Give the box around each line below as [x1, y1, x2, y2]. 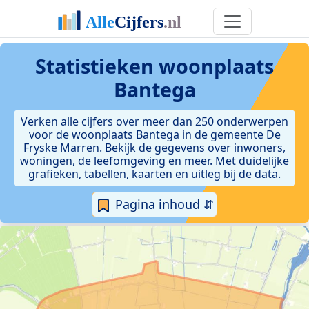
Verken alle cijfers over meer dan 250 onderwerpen [21, 114, 288, 129]
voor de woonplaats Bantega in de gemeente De [28, 127, 281, 142]
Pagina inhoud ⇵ [112, 196, 214, 212]
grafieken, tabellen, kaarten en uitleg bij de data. [28, 166, 281, 181]
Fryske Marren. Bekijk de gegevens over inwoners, [23, 140, 286, 155]
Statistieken [35, 52, 159, 79]
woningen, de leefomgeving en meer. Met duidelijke [20, 153, 289, 168]
